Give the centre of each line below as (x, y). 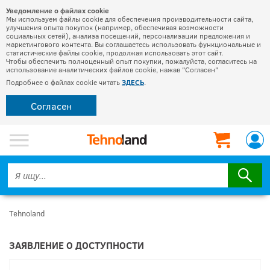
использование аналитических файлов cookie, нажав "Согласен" (112, 69)
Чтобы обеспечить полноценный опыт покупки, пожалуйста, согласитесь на (131, 61)
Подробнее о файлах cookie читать (64, 82)
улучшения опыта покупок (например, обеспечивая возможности (115, 27)
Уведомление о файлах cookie (58, 10)
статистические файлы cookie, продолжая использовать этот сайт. (115, 52)
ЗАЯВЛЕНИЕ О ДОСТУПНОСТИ (77, 245)
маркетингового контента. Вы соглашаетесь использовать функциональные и (133, 44)
